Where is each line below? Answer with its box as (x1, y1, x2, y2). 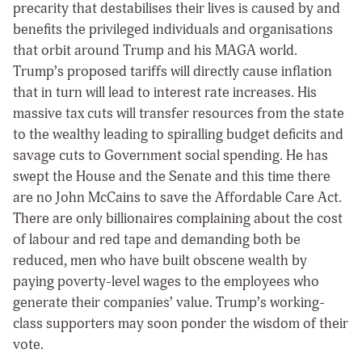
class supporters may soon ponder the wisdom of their (13, 314, 348, 333)
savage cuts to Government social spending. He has (13, 145, 328, 165)
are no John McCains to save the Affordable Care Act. (13, 187, 342, 207)
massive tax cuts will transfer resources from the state (13, 103, 344, 123)
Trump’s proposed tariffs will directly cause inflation (13, 61, 332, 81)
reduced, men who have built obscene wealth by (13, 250, 307, 270)
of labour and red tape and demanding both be (13, 229, 301, 249)
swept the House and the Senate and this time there (13, 166, 330, 186)
